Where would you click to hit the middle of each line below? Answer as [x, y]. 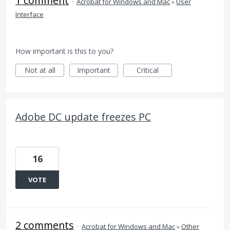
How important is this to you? [64, 51]
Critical [148, 70]
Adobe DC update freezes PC [83, 117]
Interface [30, 14]
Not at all [40, 70]
